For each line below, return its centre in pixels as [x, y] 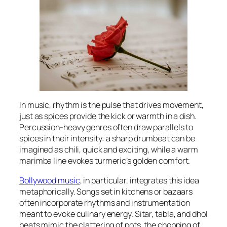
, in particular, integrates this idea [139, 180]
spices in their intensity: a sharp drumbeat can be [107, 139]
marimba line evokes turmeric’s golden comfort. [105, 161]
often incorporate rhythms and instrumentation [105, 202]
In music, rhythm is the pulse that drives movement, [111, 105]
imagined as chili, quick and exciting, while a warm [109, 150]
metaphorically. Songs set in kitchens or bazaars [106, 191]
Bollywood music [50, 180]
